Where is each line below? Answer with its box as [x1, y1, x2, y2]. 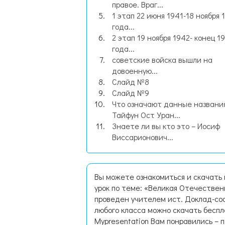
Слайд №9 [112, 87, 149, 98]
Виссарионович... [112, 132, 173, 142]
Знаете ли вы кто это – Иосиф [112, 121, 220, 131]
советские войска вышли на [112, 54, 212, 65]
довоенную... [112, 65, 158, 76]
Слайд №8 [112, 76, 149, 87]
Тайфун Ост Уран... [112, 109, 180, 120]
